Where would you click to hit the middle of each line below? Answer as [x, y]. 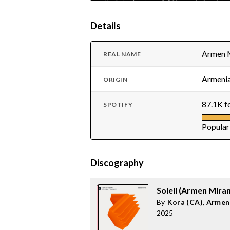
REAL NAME [122, 54]
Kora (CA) [185, 202]
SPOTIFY [118, 104]
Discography [117, 163]
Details [106, 26]
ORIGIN [116, 79]
